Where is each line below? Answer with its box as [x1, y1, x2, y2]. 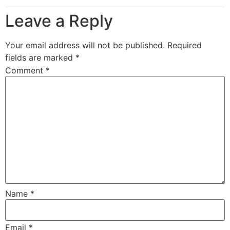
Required [167, 40, 202, 50]
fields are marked [5, 52, 75, 63]
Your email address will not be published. [5, 40, 165, 50]
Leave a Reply [5, 10, 113, 31]
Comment [5, 65, 46, 76]
